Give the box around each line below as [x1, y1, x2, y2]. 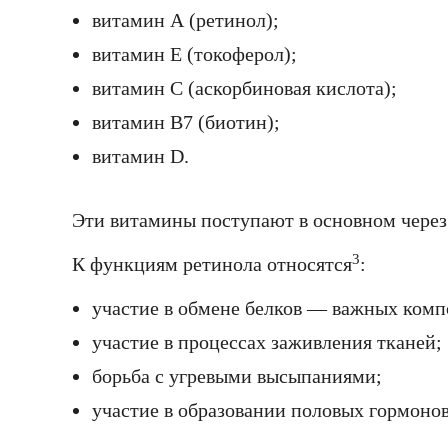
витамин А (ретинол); [92, 9, 279, 32]
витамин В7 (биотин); [92, 111, 280, 134]
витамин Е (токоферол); [92, 43, 297, 66]
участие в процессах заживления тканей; [92, 331, 442, 354]
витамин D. [92, 145, 189, 168]
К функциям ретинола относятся [72, 253, 352, 276]
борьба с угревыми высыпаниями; [92, 365, 382, 388]
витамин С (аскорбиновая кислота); [92, 77, 397, 100]
